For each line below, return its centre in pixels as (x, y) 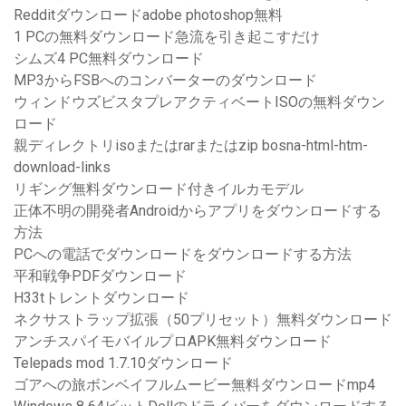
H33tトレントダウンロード (101, 298)
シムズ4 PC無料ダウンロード (109, 59)
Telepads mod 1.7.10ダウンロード (123, 363)
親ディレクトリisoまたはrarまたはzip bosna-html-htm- (191, 146)
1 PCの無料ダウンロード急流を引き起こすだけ (167, 37)
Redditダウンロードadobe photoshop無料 (148, 15)
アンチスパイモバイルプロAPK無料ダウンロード (173, 342)
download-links (62, 168)
